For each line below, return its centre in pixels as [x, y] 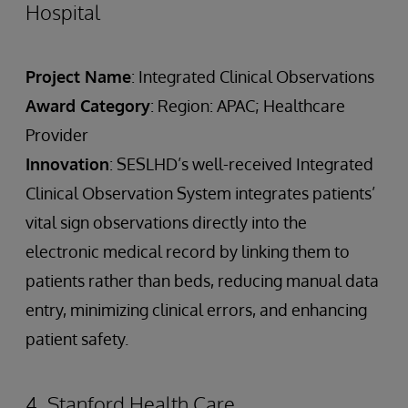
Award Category [88, 106]
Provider [57, 135]
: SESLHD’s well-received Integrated [241, 164]
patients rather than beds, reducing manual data [202, 281]
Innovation [67, 164]
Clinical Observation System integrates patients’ [200, 194]
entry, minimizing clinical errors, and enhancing [196, 310]
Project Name [78, 77]
